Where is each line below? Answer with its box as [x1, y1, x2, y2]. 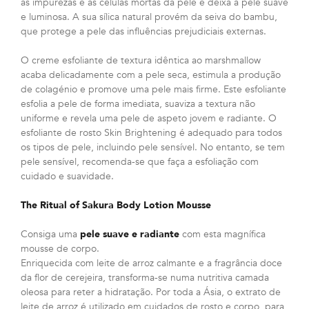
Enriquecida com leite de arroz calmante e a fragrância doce [21, 256, 282, 270]
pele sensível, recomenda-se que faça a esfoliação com [21, 154, 259, 168]
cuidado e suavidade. [21, 169, 114, 183]
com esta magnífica [179, 227, 266, 241]
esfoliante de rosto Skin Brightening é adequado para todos [21, 126, 282, 139]
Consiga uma [21, 227, 80, 241]
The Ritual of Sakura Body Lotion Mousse [21, 198, 211, 212]
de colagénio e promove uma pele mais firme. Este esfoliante [21, 82, 286, 96]
